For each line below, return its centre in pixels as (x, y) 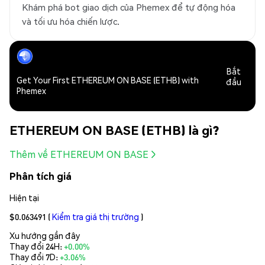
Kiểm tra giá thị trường (96, 216)
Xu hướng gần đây (45, 235)
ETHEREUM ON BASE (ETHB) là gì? (114, 130)
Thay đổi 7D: (35, 256)
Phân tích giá (41, 176)
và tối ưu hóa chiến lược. (71, 22)
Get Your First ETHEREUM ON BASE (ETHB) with (108, 80)
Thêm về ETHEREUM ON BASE (79, 154)
